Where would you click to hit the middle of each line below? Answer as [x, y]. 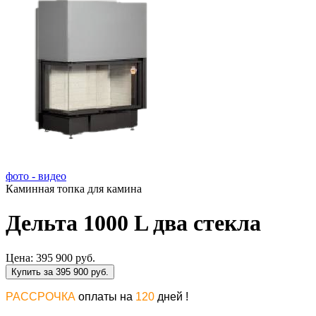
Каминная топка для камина [74, 189]
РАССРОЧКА [42, 296]
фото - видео [36, 176]
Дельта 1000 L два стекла [133, 223]
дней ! [173, 296]
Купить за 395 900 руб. [60, 272]
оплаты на [105, 296]
